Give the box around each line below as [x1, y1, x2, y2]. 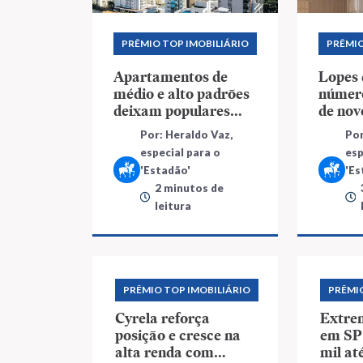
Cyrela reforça [115, 307, 210, 328]
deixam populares [113, 100, 230, 121]
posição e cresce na [115, 324, 241, 345]
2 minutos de [155, 181, 224, 194]
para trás [113, 117, 174, 138]
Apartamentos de [113, 66, 228, 87]
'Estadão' [140, 163, 190, 177]
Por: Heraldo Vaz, [140, 127, 233, 141]
